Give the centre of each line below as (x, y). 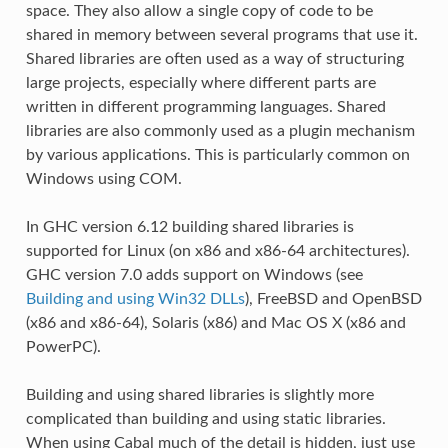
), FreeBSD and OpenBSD (333, 299)
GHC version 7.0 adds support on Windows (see (194, 275)
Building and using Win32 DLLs (135, 299)
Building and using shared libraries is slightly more (199, 395)
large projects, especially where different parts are (200, 83)
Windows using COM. (103, 179)
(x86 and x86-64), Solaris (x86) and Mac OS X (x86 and (215, 323)
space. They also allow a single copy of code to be (199, 11)
